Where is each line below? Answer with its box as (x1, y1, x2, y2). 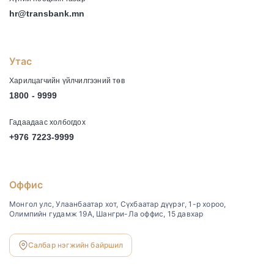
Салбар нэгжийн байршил (28, 240, 124, 250)
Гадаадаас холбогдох (9, 118, 86, 127)
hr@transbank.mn (9, 9, 85, 18)
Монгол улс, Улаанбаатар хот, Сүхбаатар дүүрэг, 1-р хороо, (9, 199, 226, 209)
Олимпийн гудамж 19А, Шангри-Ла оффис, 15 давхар (9, 209, 204, 218)
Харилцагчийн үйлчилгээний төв (9, 76, 125, 85)
